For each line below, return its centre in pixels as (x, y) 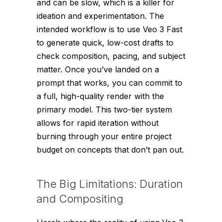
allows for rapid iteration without (98, 123)
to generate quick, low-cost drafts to (105, 42)
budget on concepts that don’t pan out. (110, 149)
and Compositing (80, 198)
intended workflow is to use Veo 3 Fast (110, 29)
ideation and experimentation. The (100, 16)
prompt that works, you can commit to (110, 83)
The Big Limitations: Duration (110, 184)
